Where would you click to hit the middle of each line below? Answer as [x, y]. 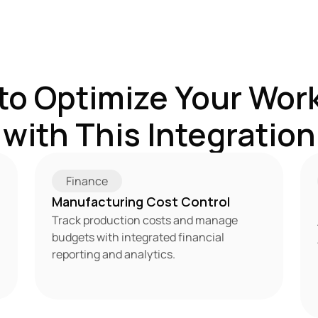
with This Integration [159, 134]
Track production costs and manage [144, 220]
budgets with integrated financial [138, 237]
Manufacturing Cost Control [141, 202]
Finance [87, 181]
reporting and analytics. [113, 254]
